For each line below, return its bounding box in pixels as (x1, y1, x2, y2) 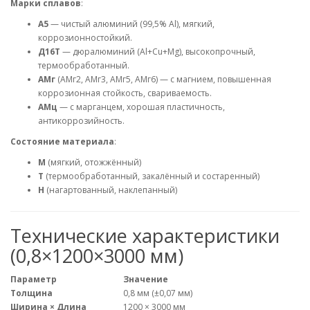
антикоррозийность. (38, 115, 125, 127)
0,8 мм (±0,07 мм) (123, 287, 192, 300)
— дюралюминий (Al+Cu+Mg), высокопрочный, (60, 46, 255, 58)
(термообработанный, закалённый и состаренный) (44, 170, 259, 183)
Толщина (10, 287, 53, 300)
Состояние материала (10, 136, 114, 148)
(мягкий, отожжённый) (46, 156, 141, 169)
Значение (123, 273, 168, 286)
